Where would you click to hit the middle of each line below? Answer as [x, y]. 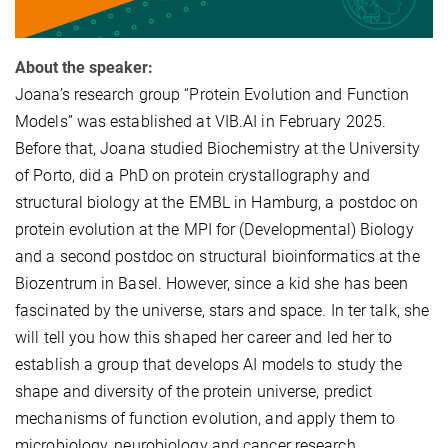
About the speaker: [84, 68]
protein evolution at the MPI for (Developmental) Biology [214, 230]
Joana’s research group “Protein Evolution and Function [212, 95]
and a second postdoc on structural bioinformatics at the [217, 257]
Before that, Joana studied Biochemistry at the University [217, 149]
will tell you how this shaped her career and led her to [204, 338]
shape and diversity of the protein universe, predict [194, 392]
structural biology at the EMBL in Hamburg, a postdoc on [217, 203]
